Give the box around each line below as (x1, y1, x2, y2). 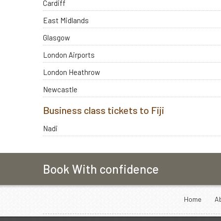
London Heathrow (43, 67, 100, 76)
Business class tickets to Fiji (43, 104, 164, 116)
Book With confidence (43, 162, 159, 176)
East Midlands (43, 15, 89, 25)
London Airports (43, 50, 95, 59)
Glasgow (43, 33, 70, 42)
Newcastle (43, 84, 77, 94)
